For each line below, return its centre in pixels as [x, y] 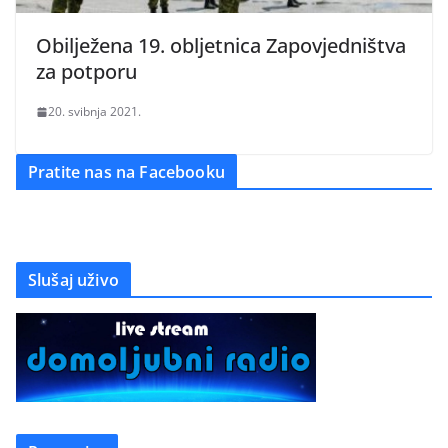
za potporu [86, 72]
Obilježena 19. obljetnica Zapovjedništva [221, 46]
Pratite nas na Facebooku [126, 172]
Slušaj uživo [73, 280]
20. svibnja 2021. [94, 112]
